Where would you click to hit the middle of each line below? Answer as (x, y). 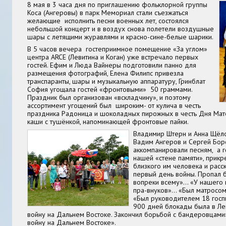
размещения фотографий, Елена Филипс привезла (105, 73)
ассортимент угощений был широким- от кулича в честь (114, 105)
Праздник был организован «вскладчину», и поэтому (109, 97)
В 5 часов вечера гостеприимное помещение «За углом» (117, 49)
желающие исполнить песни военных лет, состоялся (108, 20)
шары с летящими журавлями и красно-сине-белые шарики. (120, 37)
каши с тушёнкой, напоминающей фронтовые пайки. (108, 121)
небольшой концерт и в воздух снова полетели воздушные (121, 29)
